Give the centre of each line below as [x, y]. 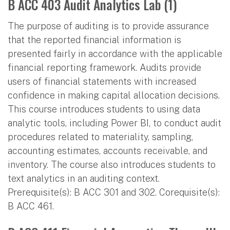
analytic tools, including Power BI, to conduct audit [114, 123]
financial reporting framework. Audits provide [104, 67]
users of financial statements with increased [102, 81]
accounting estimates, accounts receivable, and [108, 150]
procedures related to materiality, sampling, [100, 137]
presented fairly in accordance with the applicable [115, 53]
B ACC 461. [31, 206]
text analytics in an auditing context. [84, 178]
